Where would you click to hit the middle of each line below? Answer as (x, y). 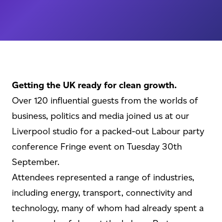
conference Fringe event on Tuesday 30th (97, 147)
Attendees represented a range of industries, (103, 177)
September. (36, 162)
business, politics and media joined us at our (101, 116)
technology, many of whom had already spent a (108, 208)
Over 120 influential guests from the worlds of (105, 101)
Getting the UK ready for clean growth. (94, 85)
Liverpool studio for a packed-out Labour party (108, 131)
